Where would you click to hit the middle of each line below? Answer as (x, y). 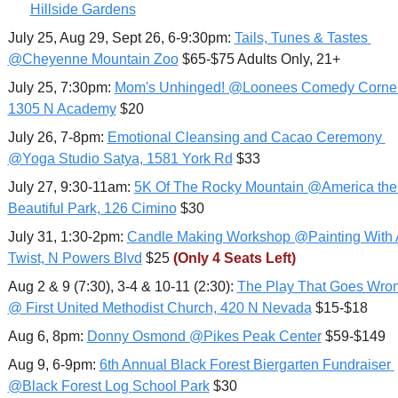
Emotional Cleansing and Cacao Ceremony (244, 137)
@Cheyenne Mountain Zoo (93, 59)
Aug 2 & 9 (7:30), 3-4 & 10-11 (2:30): (122, 286)
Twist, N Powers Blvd (75, 258)
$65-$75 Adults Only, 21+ (259, 59)
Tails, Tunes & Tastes (301, 37)
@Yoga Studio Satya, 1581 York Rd (120, 158)
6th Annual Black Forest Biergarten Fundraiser (245, 364)
